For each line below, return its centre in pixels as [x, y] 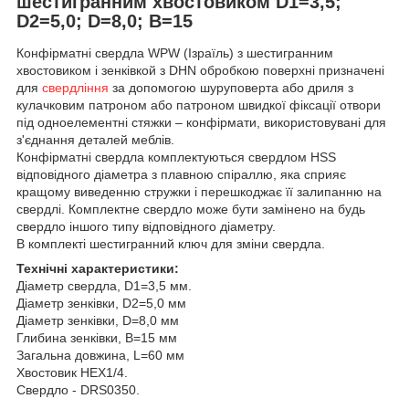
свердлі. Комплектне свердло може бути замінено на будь [191, 210]
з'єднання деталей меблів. [95, 140]
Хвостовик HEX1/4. [72, 373]
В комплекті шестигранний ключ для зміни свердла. [171, 244]
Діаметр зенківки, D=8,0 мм [98, 321]
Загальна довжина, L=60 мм [100, 356]
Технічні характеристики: [98, 269]
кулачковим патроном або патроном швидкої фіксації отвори [199, 105]
